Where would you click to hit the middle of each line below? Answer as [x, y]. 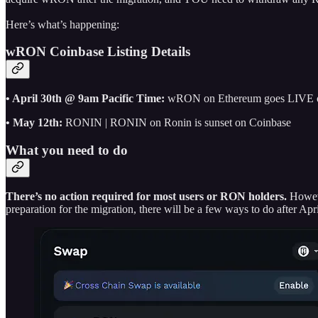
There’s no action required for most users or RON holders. [148, 197]
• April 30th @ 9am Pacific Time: [87, 98]
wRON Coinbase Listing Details [98, 52]
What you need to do [67, 150]
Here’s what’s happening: [62, 24]
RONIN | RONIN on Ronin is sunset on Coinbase [178, 122]
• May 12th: [35, 122]
